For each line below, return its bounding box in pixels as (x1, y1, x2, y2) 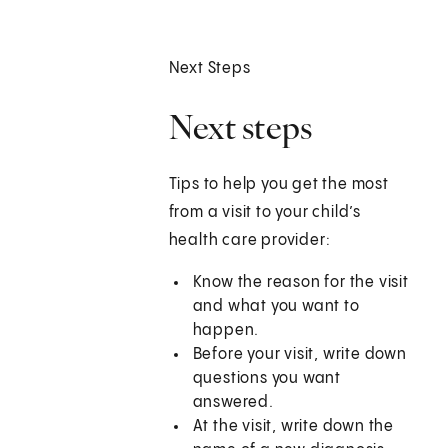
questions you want (192, 370, 342, 388)
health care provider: (168, 232, 331, 250)
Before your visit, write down (192, 346, 407, 364)
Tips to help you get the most (168, 176, 389, 194)
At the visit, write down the (192, 418, 395, 436)
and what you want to (192, 298, 360, 316)
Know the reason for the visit (192, 274, 409, 292)
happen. (192, 322, 260, 340)
